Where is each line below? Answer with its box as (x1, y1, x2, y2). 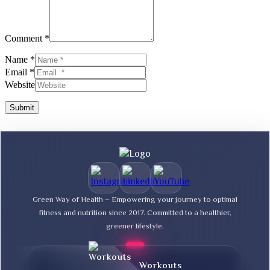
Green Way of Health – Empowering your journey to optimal (33, 193, 237, 206)
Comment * (5, 33, 49, 43)
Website (5, 79, 35, 90)
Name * (5, 54, 35, 64)
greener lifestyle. (106, 220, 164, 233)
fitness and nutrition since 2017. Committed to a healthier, (39, 207, 231, 219)
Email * (5, 66, 34, 77)
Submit (10, 102, 34, 112)
